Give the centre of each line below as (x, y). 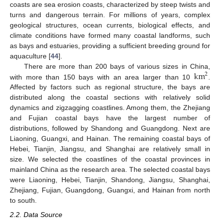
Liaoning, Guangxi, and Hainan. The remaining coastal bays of (110, 139)
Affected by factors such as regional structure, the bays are (110, 87)
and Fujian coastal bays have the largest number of (110, 118)
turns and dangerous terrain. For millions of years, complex (110, 14)
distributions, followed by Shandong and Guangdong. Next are (110, 128)
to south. (23, 201)
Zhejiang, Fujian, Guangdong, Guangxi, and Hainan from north (110, 190)
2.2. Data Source (36, 214)
